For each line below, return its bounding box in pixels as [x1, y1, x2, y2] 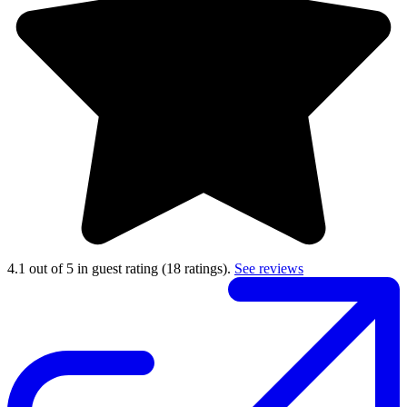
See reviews [234, 261, 303, 277]
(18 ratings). [162, 261, 234, 277]
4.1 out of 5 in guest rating [7, 261, 162, 277]
